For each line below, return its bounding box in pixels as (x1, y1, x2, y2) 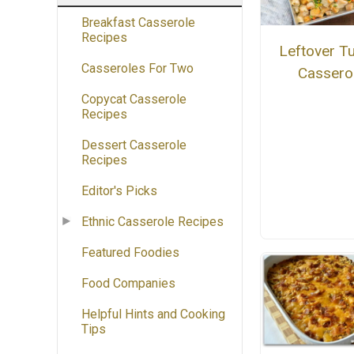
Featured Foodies (81, 245, 179, 261)
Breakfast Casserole (81, 15, 195, 31)
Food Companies (81, 276, 175, 292)
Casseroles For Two (81, 61, 194, 77)
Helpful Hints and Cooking (81, 307, 225, 322)
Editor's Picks (81, 183, 157, 199)
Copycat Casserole (81, 92, 186, 107)
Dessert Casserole (81, 137, 186, 153)
